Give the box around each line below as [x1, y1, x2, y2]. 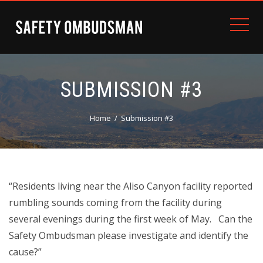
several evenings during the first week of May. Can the [9, 213, 252, 225]
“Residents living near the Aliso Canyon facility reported [9, 180, 252, 193]
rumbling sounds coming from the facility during [9, 196, 222, 209]
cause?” [9, 245, 42, 258]
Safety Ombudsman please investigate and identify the [9, 229, 248, 242]
